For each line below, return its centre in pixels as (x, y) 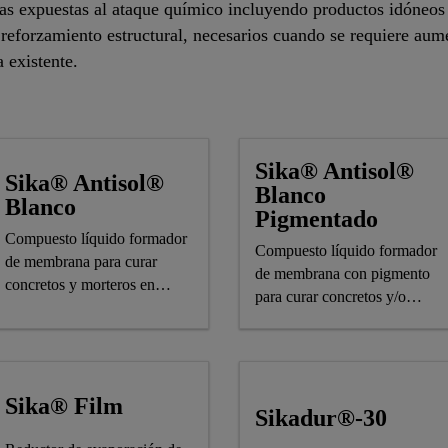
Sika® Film (64, 406)
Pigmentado (316, 219)
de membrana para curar (81, 261)
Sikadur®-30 (321, 417)
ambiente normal (57, 307)
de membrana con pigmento (342, 273)
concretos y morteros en (80, 284)
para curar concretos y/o (330, 296)
